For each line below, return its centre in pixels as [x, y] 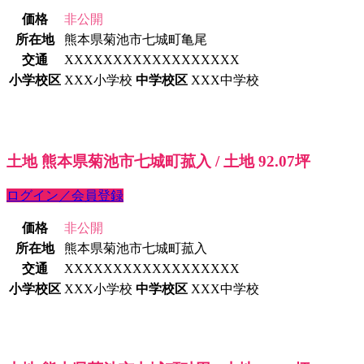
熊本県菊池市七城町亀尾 [136, 40]
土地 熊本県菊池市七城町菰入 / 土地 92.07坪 [158, 161]
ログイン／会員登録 [65, 195]
